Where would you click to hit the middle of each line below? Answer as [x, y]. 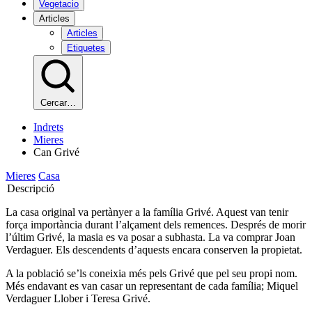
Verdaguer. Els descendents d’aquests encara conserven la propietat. [154, 250]
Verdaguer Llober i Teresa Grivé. [78, 298]
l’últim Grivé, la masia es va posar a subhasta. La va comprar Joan [150, 237]
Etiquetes [86, 48]
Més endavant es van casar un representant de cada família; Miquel [152, 286]
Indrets [48, 127]
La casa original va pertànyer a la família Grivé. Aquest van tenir [147, 212]
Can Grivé [56, 152]
